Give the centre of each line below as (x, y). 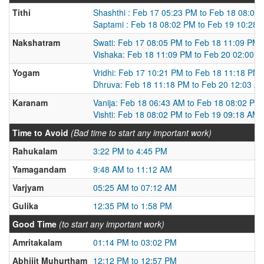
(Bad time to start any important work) (141, 133)
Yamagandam (39, 169)
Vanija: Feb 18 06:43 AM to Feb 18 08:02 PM (177, 103)
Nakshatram (36, 42)
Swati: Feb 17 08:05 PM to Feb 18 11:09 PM (176, 42)
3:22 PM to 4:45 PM (130, 151)
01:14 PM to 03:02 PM (135, 242)
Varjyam (28, 187)
